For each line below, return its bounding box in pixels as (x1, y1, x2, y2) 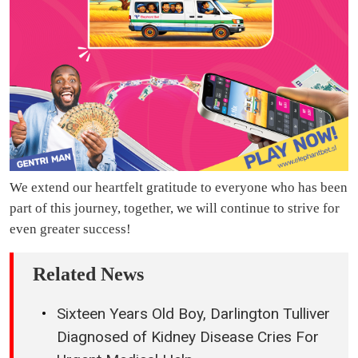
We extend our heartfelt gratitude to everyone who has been (10, 180, 348, 196)
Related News (33, 264, 144, 285)
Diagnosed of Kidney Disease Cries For (57, 328, 319, 347)
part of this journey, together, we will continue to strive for (10, 201, 340, 217)
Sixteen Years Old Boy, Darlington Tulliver (57, 304, 330, 324)
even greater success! (10, 221, 131, 237)
